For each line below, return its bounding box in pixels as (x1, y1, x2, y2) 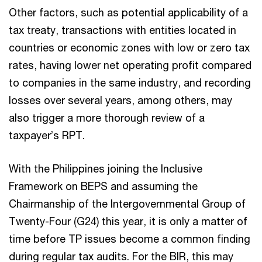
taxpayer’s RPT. (9, 128, 85, 142)
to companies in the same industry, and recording (9, 75, 251, 89)
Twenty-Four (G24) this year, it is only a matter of (9, 214, 247, 227)
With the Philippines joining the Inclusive (9, 161, 202, 175)
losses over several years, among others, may (9, 93, 232, 106)
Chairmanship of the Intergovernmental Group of (9, 196, 246, 210)
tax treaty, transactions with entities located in (9, 23, 236, 36)
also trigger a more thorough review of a (9, 111, 205, 124)
